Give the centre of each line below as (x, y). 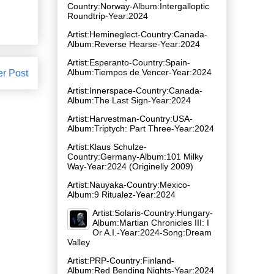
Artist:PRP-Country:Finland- (121, 260)
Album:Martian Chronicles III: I (151, 222)
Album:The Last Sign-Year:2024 (129, 100)
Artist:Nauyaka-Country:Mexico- (129, 184)
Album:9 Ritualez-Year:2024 (121, 194)
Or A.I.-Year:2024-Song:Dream (152, 232)
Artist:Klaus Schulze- (107, 146)
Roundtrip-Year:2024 (108, 16)
